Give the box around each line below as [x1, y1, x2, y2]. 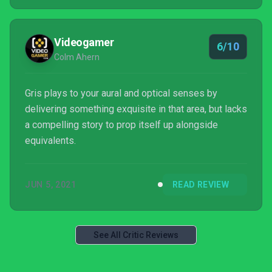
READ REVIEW [172, 180, 229, 189]
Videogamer [54, 36, 114, 49]
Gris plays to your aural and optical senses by [25, 87, 217, 99]
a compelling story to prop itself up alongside [25, 119, 218, 131]
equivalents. [25, 135, 76, 146]
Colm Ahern [54, 52, 100, 62]
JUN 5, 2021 [25, 180, 76, 189]
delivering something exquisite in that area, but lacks [25, 103, 247, 115]
